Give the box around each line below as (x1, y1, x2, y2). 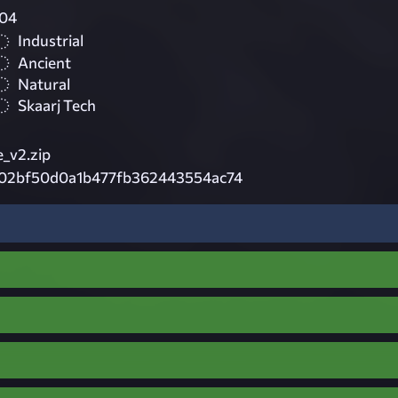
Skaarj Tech (18, 95, 96, 115)
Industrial (18, 31, 84, 51)
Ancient (18, 52, 71, 72)
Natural (18, 74, 70, 93)
